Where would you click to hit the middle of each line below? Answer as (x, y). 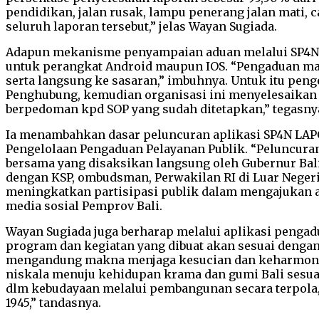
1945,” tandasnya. (53, 302)
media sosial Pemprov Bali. (85, 205)
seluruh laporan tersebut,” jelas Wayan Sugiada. (143, 26)
